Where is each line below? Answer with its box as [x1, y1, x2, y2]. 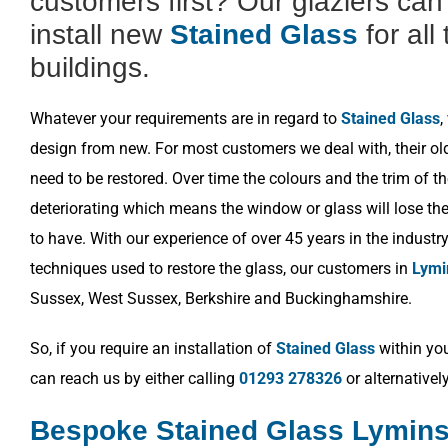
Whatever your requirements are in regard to [30, 109, 341, 128]
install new [30, 19, 170, 50]
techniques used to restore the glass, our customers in [30, 259, 412, 278]
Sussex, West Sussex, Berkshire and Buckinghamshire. [30, 289, 412, 308]
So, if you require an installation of [30, 339, 276, 358]
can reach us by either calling [30, 369, 239, 388]
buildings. [30, 52, 150, 83]
